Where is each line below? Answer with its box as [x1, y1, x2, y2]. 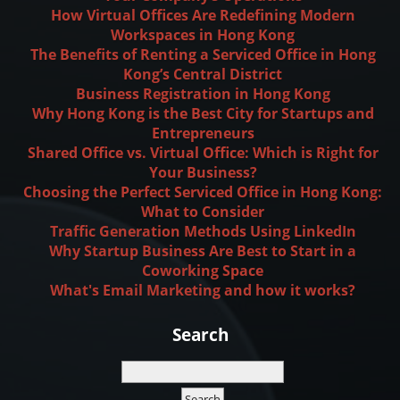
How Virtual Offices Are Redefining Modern [50, 4, 355, 25]
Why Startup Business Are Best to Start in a [49, 240, 356, 261]
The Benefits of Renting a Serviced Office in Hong [29, 44, 376, 64]
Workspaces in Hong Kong [111, 24, 295, 45]
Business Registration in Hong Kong [75, 83, 330, 104]
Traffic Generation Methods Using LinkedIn [49, 221, 356, 241]
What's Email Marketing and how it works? [50, 279, 355, 300]
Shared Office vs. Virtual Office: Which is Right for [27, 142, 379, 162]
